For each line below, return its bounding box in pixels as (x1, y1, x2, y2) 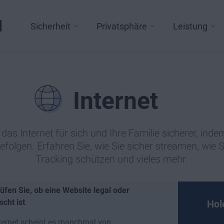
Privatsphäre (96, 21, 147, 31)
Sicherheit (30, 21, 70, 31)
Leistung (173, 21, 207, 31)
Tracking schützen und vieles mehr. (35, 153, 188, 165)
